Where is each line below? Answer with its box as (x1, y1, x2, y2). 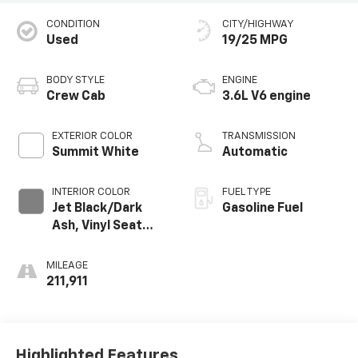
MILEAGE (46, 261, 88, 272)
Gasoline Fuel (222, 202, 303, 216)
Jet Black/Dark (51, 202, 142, 216)
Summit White (51, 146, 139, 160)
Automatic (222, 146, 288, 160)
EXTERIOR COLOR (51, 131, 133, 142)
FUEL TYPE (222, 187, 271, 198)
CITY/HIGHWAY (222, 19, 294, 30)
